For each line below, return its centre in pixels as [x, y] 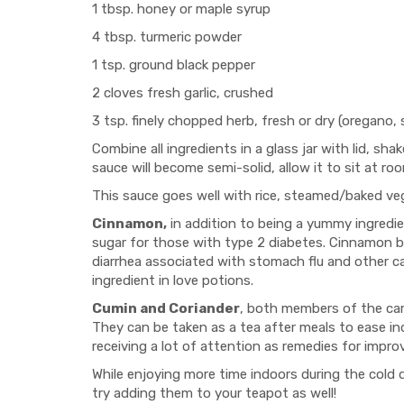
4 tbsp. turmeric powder [167, 37]
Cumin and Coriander [166, 308]
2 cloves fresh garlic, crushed [183, 93]
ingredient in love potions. [173, 280]
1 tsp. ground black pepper [174, 65]
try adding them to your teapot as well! [214, 393]
